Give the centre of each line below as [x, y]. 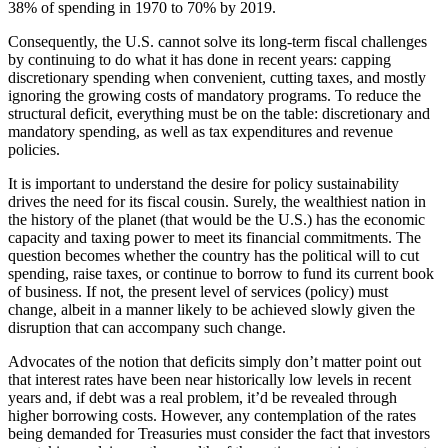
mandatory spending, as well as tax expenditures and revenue [200, 132]
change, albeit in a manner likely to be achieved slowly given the [211, 310]
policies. [34, 150]
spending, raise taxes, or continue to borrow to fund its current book [221, 274]
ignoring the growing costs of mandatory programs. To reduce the [214, 96]
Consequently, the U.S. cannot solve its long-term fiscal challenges [217, 42]
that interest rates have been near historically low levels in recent [209, 380]
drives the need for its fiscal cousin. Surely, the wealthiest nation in [217, 202]
